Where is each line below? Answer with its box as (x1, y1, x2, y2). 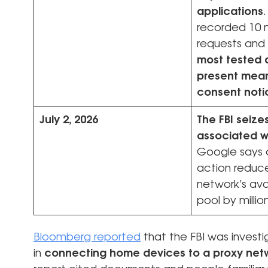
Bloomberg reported (33, 232, 141, 243)
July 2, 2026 (39, 114, 98, 126)
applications (197, 6, 263, 17)
